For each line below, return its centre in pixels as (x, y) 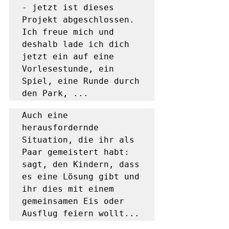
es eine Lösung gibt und (81, 177)
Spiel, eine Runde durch (81, 81)
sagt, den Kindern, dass (81, 164)
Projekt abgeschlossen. (78, 20)
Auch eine (45, 115)
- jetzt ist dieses (68, 7)
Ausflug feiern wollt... (81, 213)
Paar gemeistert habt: (76, 152)
